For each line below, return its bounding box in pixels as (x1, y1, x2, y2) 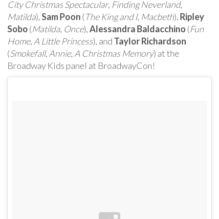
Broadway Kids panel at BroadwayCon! (7, 60, 155, 71)
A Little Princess (34, 35, 93, 46)
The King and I (85, 11, 137, 22)
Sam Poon (42, 11, 81, 22)
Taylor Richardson (114, 35, 186, 46)
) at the (153, 47, 179, 59)
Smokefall (10, 47, 45, 59)
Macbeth (141, 11, 174, 22)
